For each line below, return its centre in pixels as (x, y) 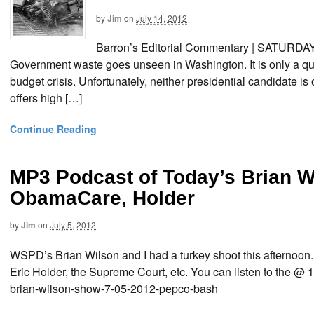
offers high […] (46, 98)
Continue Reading (53, 129)
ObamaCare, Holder (102, 198)
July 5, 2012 (73, 225)
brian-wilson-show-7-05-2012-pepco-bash (114, 288)
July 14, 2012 (162, 18)
